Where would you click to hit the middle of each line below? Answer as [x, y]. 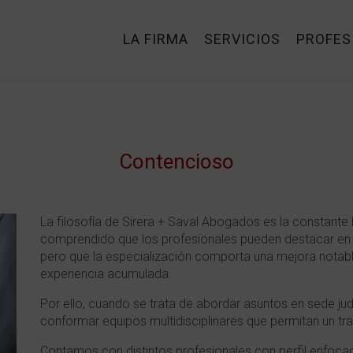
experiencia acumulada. [106, 274]
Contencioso [176, 162]
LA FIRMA [156, 39]
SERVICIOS [242, 39]
